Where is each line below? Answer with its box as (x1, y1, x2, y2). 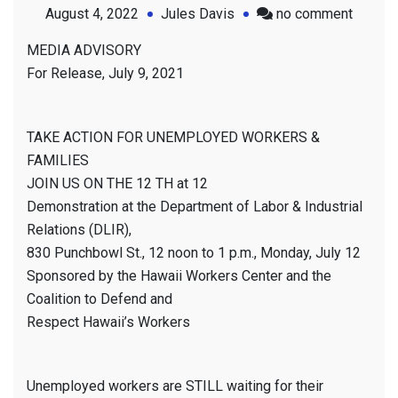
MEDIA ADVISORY (27, 42, 141, 60)
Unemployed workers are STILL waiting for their (27, 378, 323, 395)
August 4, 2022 (45, 5, 139, 23)
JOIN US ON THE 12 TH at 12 (27, 175, 208, 193)
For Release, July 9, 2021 (27, 65, 184, 83)
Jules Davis (161, 5, 235, 23)
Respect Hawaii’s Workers (27, 314, 190, 331)
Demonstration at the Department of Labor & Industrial (27, 198, 362, 216)
